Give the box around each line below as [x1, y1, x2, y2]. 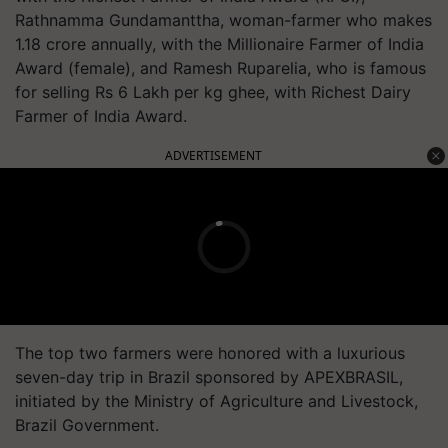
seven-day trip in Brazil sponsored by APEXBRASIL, [15, 367, 403, 387]
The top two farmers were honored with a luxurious [15, 343, 405, 363]
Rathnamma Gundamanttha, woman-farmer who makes [15, 10, 432, 30]
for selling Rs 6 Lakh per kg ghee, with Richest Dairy [15, 82, 411, 102]
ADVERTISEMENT [165, 147, 262, 164]
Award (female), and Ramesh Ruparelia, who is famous [15, 58, 426, 78]
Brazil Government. [15, 415, 159, 435]
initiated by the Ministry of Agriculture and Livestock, [15, 391, 418, 411]
